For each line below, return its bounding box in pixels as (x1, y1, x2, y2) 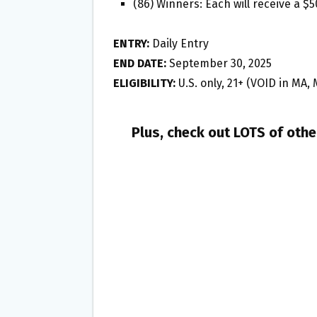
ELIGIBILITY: (113, 76, 175, 91)
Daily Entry (149, 37, 209, 51)
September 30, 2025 (166, 57, 272, 71)
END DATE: (113, 57, 166, 71)
